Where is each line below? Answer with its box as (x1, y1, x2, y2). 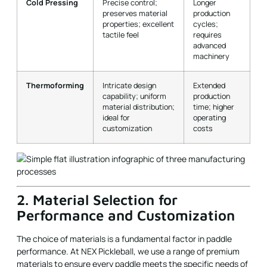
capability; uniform (103, 91, 166, 101)
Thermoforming (26, 80, 84, 91)
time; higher (193, 101, 234, 112)
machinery (193, 51, 229, 61)
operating (193, 112, 226, 123)
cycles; (193, 18, 218, 29)
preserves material (103, 8, 167, 18)
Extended (193, 80, 225, 91)
